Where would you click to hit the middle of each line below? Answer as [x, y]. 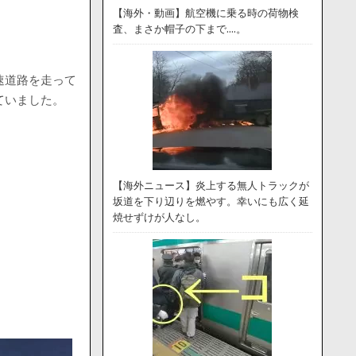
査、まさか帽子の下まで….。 [179, 29]
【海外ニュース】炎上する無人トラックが [211, 186]
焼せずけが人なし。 [159, 217]
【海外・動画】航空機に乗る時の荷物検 [205, 13]
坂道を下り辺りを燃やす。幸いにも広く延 [211, 201]
